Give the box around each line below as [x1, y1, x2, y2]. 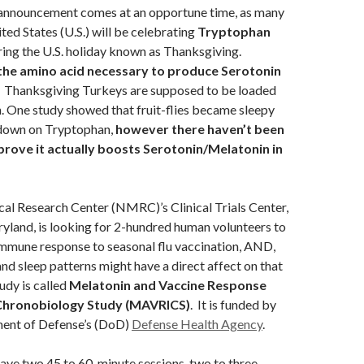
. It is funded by [190, 296, 276, 312]
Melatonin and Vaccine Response [69, 276, 266, 292]
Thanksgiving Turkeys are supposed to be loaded [2, 81, 276, 97]
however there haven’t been [115, 120, 284, 136]
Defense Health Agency [132, 315, 262, 331]
